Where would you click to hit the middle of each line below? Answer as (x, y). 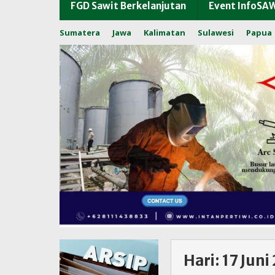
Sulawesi (216, 33)
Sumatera (80, 33)
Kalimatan (165, 33)
